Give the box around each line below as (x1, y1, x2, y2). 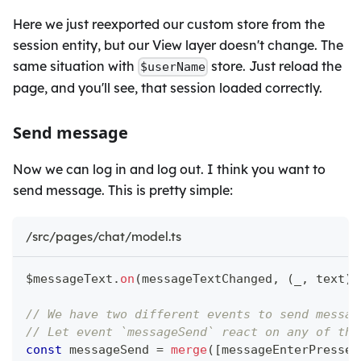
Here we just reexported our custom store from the (13, 15, 325, 32)
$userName (140, 59, 206, 74)
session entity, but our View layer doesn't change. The (13, 36, 343, 53)
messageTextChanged (142, 271, 272, 286)
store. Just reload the (208, 57, 342, 74)
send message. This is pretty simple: (13, 181, 233, 198)
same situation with (13, 57, 138, 74)
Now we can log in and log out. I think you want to (13, 160, 326, 177)
